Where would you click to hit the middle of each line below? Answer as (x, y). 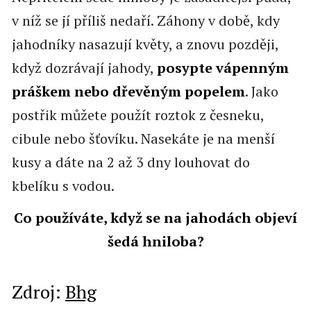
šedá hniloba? (155, 241)
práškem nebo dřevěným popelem (128, 91)
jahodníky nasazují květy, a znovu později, (145, 44)
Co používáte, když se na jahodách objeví (155, 217)
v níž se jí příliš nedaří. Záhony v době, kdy (145, 20)
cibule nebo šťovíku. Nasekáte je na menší (143, 138)
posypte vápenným (222, 67)
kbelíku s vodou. (63, 185)
